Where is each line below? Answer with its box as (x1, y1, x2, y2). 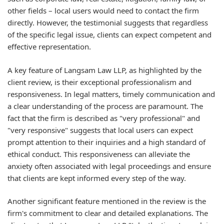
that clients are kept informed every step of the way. (7, 172, 186, 183)
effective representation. (7, 41, 91, 51)
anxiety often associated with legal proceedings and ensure (7, 160, 211, 171)
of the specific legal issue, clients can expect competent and (7, 29, 211, 39)
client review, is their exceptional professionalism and (7, 76, 191, 87)
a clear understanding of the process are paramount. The (7, 100, 203, 111)
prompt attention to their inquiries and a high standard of (7, 136, 205, 147)
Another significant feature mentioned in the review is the (7, 196, 206, 206)
